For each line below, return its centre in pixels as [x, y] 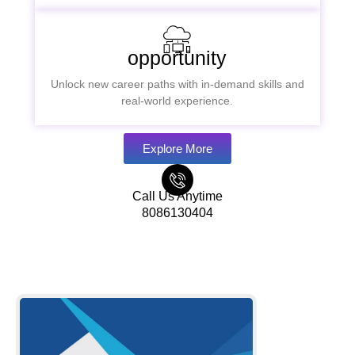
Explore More [177, 149]
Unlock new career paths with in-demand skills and [177, 84]
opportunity [177, 58]
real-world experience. [177, 101]
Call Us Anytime [177, 196]
